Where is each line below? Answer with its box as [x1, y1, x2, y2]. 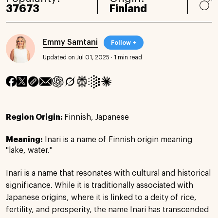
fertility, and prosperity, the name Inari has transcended [6, 205, 209, 214]
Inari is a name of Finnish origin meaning [45, 135, 192, 144]
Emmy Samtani [43, 38, 98, 46]
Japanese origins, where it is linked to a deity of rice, [6, 193, 197, 201]
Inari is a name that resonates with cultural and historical [6, 169, 211, 177]
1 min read [114, 54, 142, 60]
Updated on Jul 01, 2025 [43, 54, 109, 60]
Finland [109, 3, 147, 14]
